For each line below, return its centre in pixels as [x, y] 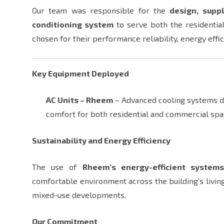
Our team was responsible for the [101, 10]
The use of [57, 167]
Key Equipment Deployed [80, 73]
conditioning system [73, 24]
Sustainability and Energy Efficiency [101, 140]
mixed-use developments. [79, 195]
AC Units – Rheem [79, 100]
